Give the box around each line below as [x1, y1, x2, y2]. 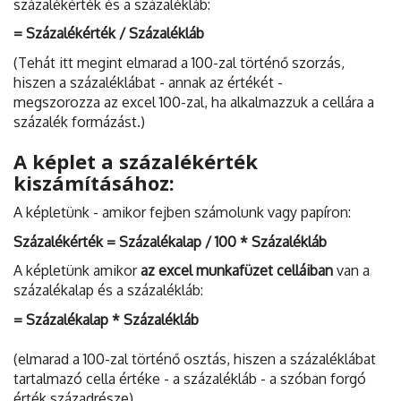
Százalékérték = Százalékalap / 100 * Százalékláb [13, 232, 327, 251]
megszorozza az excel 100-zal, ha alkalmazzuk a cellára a [13, 92, 374, 111]
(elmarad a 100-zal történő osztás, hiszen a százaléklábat [13, 349, 376, 368]
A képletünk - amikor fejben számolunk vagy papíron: [13, 203, 351, 222]
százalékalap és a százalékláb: [13, 281, 203, 300]
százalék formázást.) [13, 112, 145, 131]
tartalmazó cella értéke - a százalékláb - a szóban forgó [13, 369, 366, 388]
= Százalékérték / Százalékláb [13, 24, 204, 43]
